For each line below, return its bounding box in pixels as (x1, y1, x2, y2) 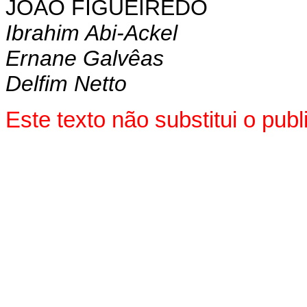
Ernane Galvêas (5, 45, 164, 71)
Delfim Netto (5, 71, 127, 96)
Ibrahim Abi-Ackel (5, 20, 177, 45)
